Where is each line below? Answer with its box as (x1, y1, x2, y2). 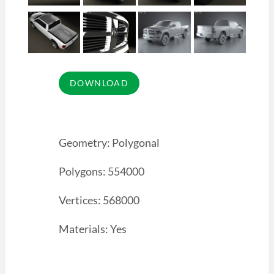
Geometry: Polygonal (58, 136, 160, 150)
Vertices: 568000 (58, 193, 139, 207)
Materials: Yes (58, 221, 127, 235)
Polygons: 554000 (58, 165, 144, 179)
